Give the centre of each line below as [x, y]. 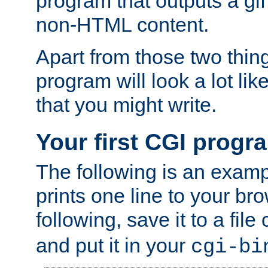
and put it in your [113, 245]
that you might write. [126, 105]
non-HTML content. [122, 25]
